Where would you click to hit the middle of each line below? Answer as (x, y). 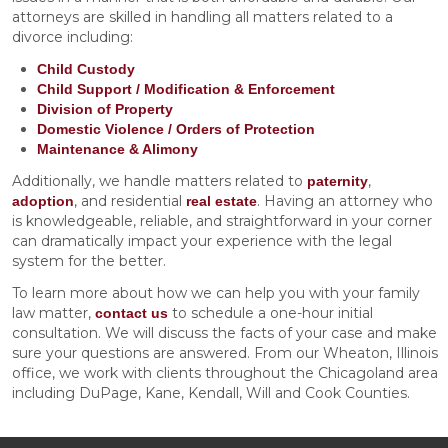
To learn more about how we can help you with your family (216, 292)
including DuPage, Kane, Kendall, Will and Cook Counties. (211, 392)
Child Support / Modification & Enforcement (186, 88)
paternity (337, 180)
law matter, (53, 312)
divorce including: (72, 36)
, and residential (130, 200)
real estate (221, 200)
